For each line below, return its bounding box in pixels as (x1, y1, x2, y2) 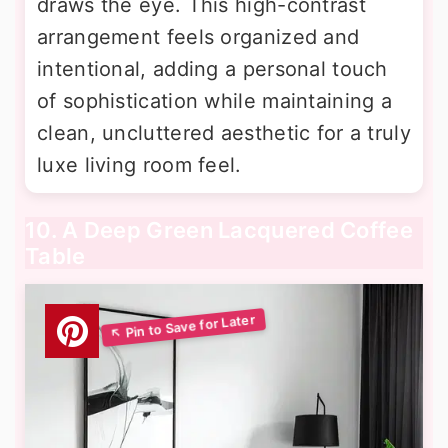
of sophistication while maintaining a (37, 89, 393, 114)
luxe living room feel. (37, 153, 242, 178)
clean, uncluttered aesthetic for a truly (37, 121, 411, 146)
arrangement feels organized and (37, 25, 360, 50)
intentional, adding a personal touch (37, 57, 388, 82)
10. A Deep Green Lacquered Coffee (25, 217, 413, 244)
